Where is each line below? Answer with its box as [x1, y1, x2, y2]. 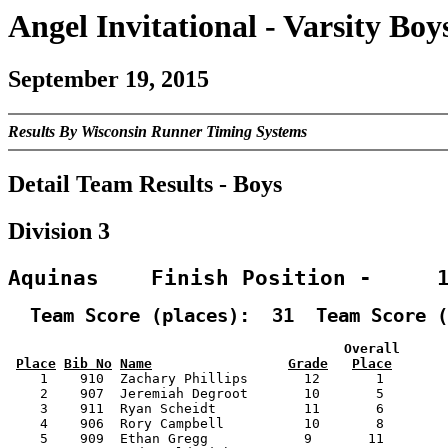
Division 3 [8, 218, 110, 245]
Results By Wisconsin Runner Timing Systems [8, 123, 307, 141]
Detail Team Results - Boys [8, 171, 282, 198]
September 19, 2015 [8, 66, 209, 93]
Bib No [64, 356, 112, 372]
